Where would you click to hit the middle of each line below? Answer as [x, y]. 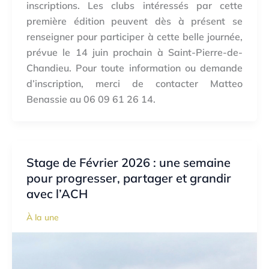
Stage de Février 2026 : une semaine [128, 162]
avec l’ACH [57, 193]
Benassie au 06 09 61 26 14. [91, 99]
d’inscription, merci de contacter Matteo [134, 83]
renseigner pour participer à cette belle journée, [134, 36]
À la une [43, 217]
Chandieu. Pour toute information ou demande [134, 68]
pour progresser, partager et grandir [129, 178]
